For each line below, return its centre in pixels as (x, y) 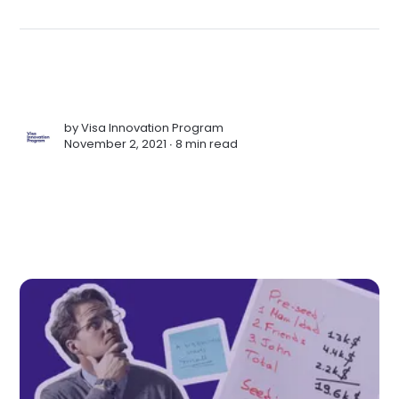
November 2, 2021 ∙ (120, 143)
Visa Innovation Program (153, 127)
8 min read (207, 143)
